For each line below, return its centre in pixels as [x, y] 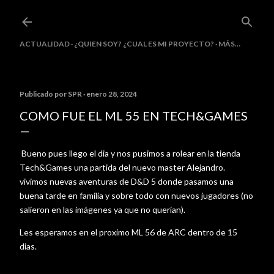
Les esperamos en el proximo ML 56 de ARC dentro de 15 [128, 232]
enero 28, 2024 [112, 94]
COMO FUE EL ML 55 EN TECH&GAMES [134, 116]
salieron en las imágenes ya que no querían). [103, 209]
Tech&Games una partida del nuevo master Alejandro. [122, 167]
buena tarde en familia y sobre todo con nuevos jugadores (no [136, 195]
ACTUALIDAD [45, 44]
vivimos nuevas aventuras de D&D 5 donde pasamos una [127, 181]
